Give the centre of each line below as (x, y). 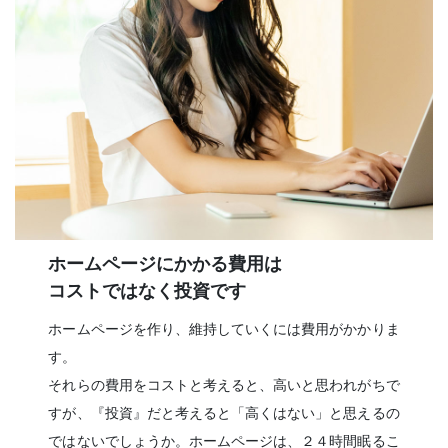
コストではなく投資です (147, 291)
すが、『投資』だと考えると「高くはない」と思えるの (224, 413)
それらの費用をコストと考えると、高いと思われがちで (224, 385)
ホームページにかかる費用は (165, 264)
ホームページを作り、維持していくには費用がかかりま (224, 329)
